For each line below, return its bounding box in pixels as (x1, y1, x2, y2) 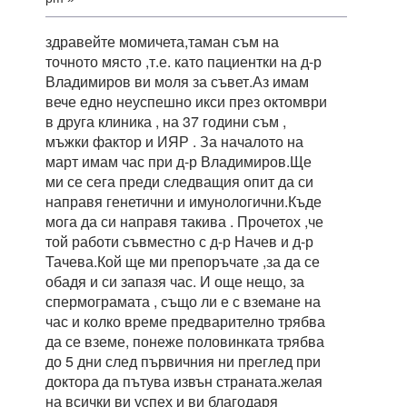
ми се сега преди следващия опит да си (45, 170, 313, 192)
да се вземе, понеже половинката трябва (45, 330, 324, 352)
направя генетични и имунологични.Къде (45, 190, 322, 212)
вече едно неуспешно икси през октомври (45, 90, 327, 112)
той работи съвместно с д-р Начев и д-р (45, 230, 313, 252)
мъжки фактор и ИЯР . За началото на (45, 130, 303, 152)
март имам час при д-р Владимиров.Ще (45, 150, 312, 172)
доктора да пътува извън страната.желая (45, 370, 323, 392)
